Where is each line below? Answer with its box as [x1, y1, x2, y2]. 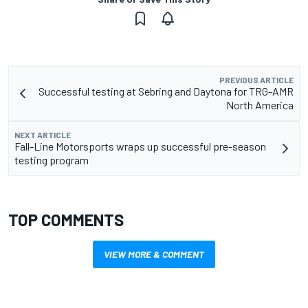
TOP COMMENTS [8, 210, 124, 230]
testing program [14, 153, 89, 167]
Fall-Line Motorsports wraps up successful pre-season [14, 140, 266, 153]
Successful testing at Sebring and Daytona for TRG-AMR [38, 85, 294, 98]
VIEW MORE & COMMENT [104, 248, 204, 261]
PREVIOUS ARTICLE [219, 75, 294, 85]
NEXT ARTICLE [14, 130, 71, 140]
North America [226, 98, 294, 112]
